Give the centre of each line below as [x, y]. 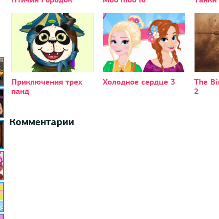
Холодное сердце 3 [139, 82]
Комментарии [42, 121]
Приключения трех [46, 82]
